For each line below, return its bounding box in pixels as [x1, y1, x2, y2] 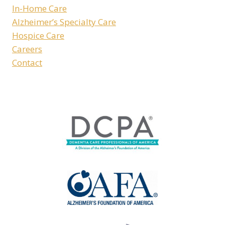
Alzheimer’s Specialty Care [12, 16, 116, 28]
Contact [12, 56, 42, 68]
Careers [12, 43, 42, 55]
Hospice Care [12, 29, 64, 41]
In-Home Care [12, 2, 67, 14]
